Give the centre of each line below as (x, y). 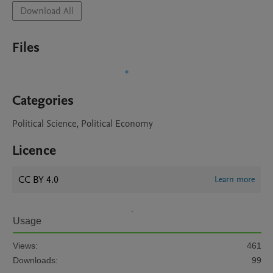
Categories (43, 101)
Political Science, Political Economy (83, 124)
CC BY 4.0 (38, 180)
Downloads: (35, 260)
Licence (34, 151)
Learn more (235, 179)
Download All (47, 11)
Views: (25, 246)
